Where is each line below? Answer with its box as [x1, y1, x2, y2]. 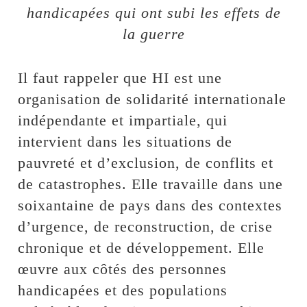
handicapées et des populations [18, 282, 228, 299]
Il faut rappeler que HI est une [18, 69, 223, 87]
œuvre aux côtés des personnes [18, 260, 228, 278]
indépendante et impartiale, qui [18, 112, 228, 130]
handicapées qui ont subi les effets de [26, 4, 281, 22]
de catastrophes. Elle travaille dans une [18, 175, 284, 193]
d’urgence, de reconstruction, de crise [18, 218, 273, 236]
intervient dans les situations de [18, 133, 233, 151]
